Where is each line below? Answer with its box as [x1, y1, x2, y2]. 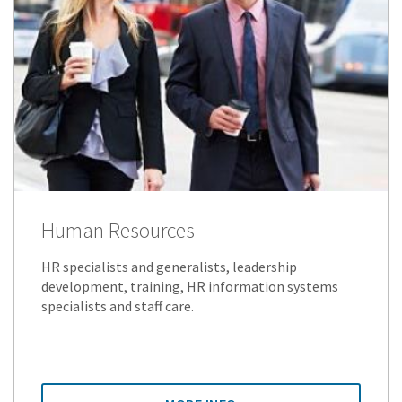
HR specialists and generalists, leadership [41, 258, 297, 276]
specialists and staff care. [41, 297, 194, 316]
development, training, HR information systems [41, 277, 338, 296]
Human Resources [41, 216, 195, 245]
